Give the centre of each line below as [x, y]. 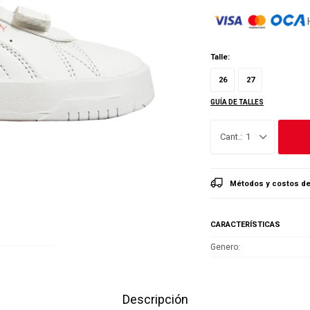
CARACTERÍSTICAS [245, 225]
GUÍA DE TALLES [237, 102]
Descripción [155, 299]
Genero [224, 247]
